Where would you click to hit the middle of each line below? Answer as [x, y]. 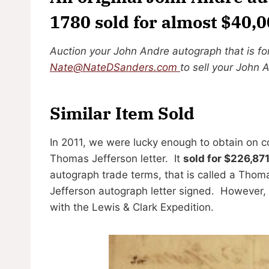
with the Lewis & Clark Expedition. [132, 207]
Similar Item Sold [122, 113]
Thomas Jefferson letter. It [116, 158]
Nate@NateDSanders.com [113, 67]
